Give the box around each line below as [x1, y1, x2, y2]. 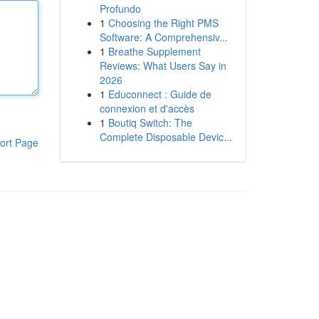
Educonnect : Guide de [108, 87, 211, 101]
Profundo [99, 1, 141, 16]
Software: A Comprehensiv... [99, 30, 228, 44]
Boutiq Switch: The [108, 115, 192, 130]
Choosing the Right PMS [108, 16, 219, 30]
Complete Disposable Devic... [99, 130, 232, 144]
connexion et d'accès [99, 101, 194, 115]
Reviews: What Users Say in [99, 58, 226, 73]
